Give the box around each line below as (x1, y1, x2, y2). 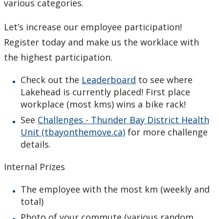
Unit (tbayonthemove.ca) (21, 126, 125, 138)
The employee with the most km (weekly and (21, 183, 210, 195)
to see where (136, 74, 193, 86)
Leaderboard (82, 74, 136, 86)
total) (21, 195, 44, 207)
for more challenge (125, 126, 208, 138)
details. (21, 138, 51, 150)
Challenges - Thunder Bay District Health (38, 113, 209, 126)
